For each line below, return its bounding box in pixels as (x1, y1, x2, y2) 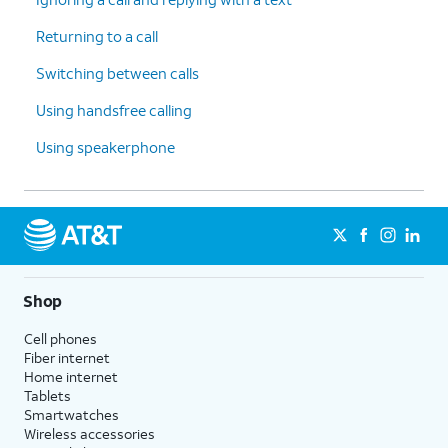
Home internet (24, 366, 118, 386)
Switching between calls (36, 62, 199, 83)
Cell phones (24, 328, 97, 348)
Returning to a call (36, 25, 158, 46)
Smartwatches (24, 404, 119, 424)
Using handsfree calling (36, 99, 192, 120)
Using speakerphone (36, 136, 175, 157)
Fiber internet (24, 347, 110, 367)
